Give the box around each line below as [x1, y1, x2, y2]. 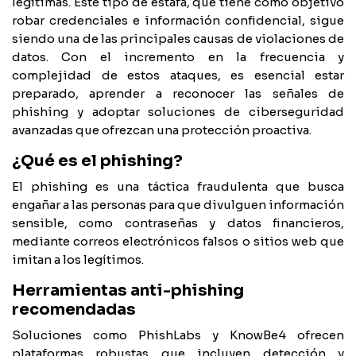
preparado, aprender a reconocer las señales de [12, 85, 344, 101]
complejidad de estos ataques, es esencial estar [12, 67, 344, 83]
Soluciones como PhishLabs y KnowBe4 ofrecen [12, 327, 344, 342]
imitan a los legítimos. [12, 251, 146, 267]
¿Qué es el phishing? [12, 150, 183, 171]
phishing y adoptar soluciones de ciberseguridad [12, 103, 344, 119]
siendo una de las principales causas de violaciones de [12, 30, 344, 46]
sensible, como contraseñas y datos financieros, [12, 215, 344, 230]
